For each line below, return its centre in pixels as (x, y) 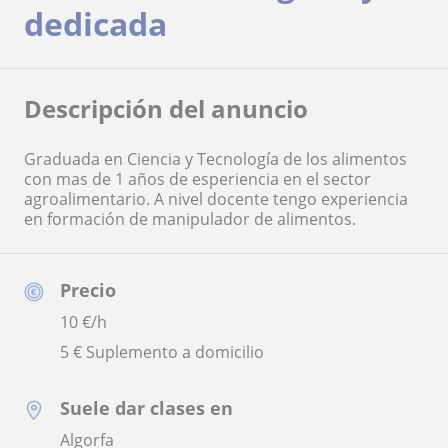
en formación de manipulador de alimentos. (190, 218)
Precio (88, 289)
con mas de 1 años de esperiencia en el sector (197, 178)
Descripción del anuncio (166, 108)
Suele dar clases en (146, 407)
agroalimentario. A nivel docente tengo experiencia (216, 198)
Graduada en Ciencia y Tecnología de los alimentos (215, 158)
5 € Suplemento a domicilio (162, 351)
